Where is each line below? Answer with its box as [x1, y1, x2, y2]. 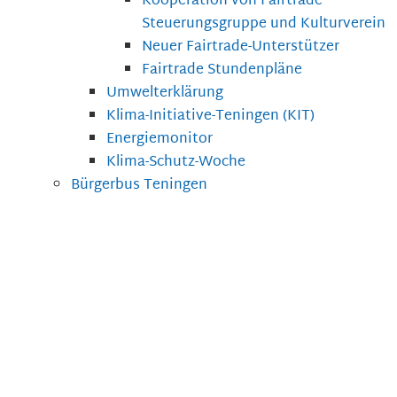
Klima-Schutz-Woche [106, 150, 245, 176]
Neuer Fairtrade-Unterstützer [142, 35, 339, 61]
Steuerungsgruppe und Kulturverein [142, 12, 385, 38]
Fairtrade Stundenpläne [142, 58, 302, 84]
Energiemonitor [106, 127, 213, 153]
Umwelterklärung [106, 81, 223, 107]
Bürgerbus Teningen [71, 173, 207, 199]
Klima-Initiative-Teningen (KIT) [106, 104, 315, 130]
